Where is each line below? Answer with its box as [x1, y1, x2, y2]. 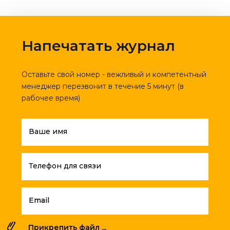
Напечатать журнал [22, 37, 175, 55]
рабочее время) [22, 93, 80, 103]
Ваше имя [29, 127, 67, 137]
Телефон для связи [29, 161, 101, 171]
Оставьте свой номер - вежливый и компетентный [22, 70, 206, 80]
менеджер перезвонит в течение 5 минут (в [22, 82, 184, 91]
